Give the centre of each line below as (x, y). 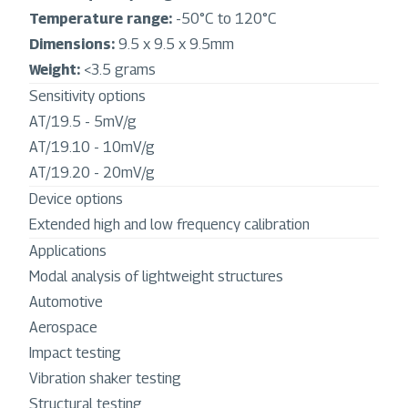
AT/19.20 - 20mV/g (92, 173)
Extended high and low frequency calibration (171, 225)
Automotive (66, 302)
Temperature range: (101, 19)
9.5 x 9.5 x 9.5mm (178, 45)
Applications (68, 251)
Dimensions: (74, 45)
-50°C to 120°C (226, 19)
